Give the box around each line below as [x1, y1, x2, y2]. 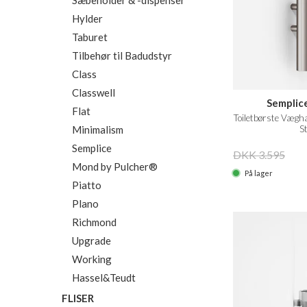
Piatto [72, 179, 101, 191]
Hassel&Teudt [72, 271, 136, 284]
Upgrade [72, 234, 111, 247]
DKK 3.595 [233, 148, 285, 161]
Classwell [72, 86, 115, 99]
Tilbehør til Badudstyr [72, 49, 172, 62]
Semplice [72, 142, 112, 154]
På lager [243, 169, 273, 177]
